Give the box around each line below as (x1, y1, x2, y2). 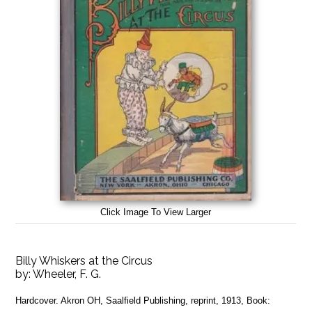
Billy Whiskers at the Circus (15, 253, 153, 267)
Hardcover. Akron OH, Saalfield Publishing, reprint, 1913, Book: (15, 295, 271, 306)
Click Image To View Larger (100, 206, 212, 217)
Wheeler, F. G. (33, 267, 102, 281)
